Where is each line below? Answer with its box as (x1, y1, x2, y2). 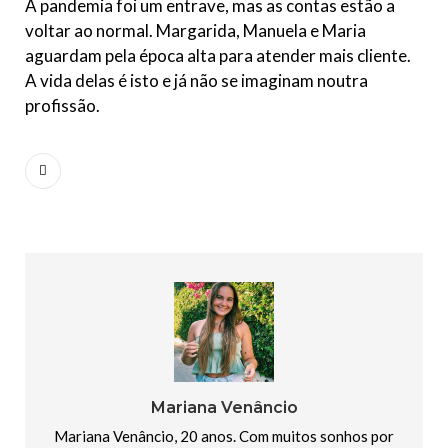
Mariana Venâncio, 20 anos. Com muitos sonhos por (54, 427, 394, 446)
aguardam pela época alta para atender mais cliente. (25, 45, 411, 67)
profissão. (25, 95, 106, 117)
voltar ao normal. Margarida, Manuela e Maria (25, 20, 366, 42)
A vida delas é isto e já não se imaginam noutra (25, 70, 368, 92)
